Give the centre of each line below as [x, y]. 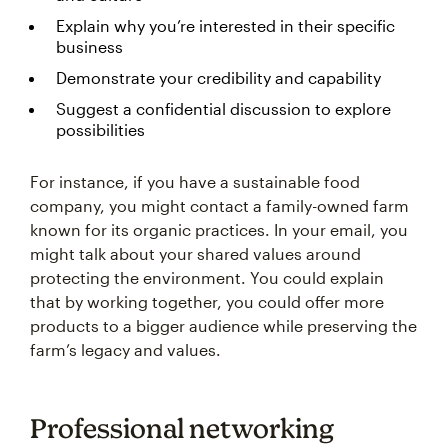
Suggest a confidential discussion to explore [223, 108]
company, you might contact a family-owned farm [219, 205]
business [89, 46]
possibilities [100, 129]
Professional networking [182, 428]
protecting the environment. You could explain [207, 277]
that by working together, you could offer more [207, 301]
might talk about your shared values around [195, 253]
